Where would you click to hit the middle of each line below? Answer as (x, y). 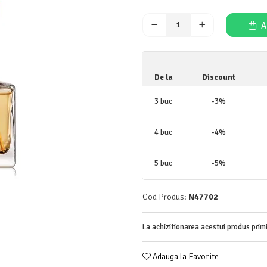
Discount (218, 77)
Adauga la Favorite (185, 257)
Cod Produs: (164, 197)
